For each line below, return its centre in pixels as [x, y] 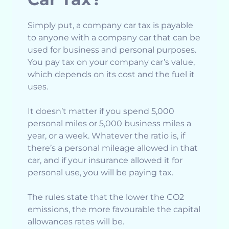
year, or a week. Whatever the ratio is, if [106, 136]
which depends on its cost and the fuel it [111, 75]
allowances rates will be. [76, 222]
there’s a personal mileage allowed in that [113, 148]
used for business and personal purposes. [112, 50]
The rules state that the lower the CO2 [106, 197]
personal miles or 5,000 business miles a [109, 124]
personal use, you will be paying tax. [101, 173]
